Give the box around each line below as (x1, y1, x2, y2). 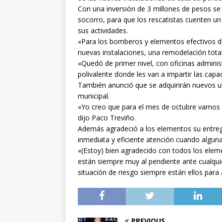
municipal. (78, 91, 110, 101)
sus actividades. (78, 25, 128, 35)
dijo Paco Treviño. (78, 112, 136, 122)
